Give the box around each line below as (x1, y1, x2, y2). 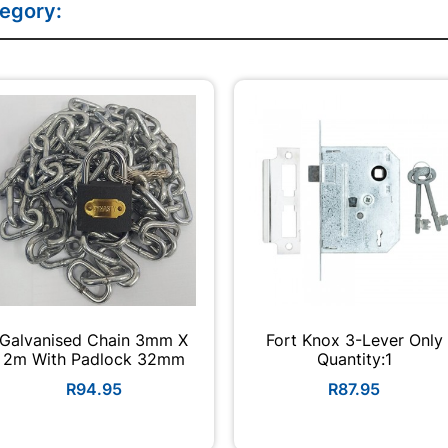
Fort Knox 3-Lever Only (265, 329, 443, 350)
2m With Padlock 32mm (2, 348, 185, 369)
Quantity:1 (316, 348, 392, 369)
